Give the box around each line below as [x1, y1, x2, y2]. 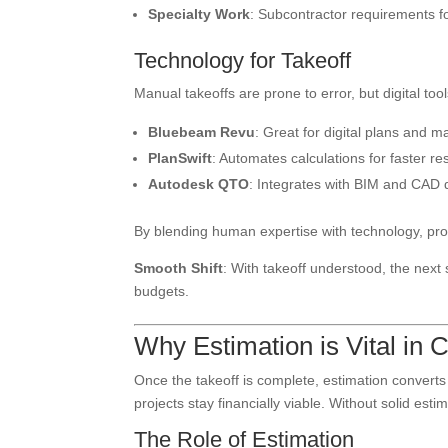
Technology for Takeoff [134, 48, 352, 73]
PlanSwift [148, 150, 213, 166]
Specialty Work [148, 6, 251, 22]
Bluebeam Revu [148, 124, 256, 140]
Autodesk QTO [148, 176, 250, 192]
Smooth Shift [134, 260, 224, 276]
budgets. [134, 283, 190, 299]
